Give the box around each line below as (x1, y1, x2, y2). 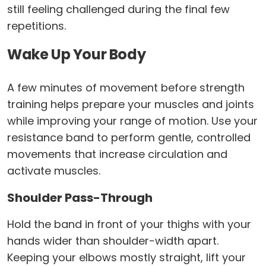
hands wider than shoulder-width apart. (7, 233, 218, 248)
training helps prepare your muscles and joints (7, 96, 254, 112)
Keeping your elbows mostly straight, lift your (7, 249, 246, 265)
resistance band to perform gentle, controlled (7, 129, 251, 145)
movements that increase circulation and (7, 146, 227, 161)
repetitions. (7, 18, 66, 33)
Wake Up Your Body (7, 44, 146, 64)
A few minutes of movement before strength (7, 80, 245, 95)
